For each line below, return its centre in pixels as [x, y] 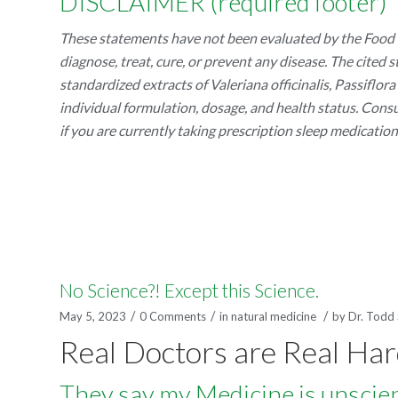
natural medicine [274, 317]
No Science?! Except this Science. [189, 291]
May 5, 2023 [93, 317]
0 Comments [173, 317]
